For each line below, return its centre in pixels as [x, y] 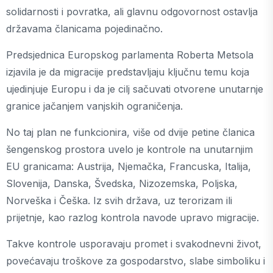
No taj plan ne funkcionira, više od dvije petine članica [130, 133]
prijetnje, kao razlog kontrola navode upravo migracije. [134, 218]
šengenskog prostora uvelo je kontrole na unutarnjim [129, 150]
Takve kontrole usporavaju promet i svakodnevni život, [134, 244]
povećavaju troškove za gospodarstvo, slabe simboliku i [136, 261]
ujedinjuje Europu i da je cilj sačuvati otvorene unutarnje [135, 89]
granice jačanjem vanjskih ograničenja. [94, 106]
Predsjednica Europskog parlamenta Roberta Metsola [130, 55]
